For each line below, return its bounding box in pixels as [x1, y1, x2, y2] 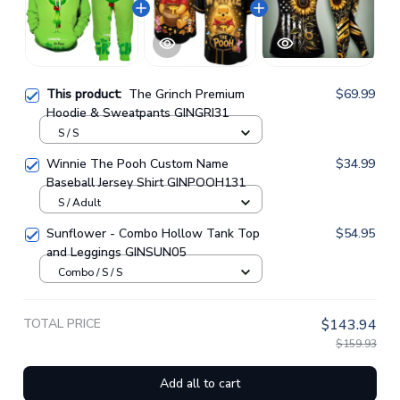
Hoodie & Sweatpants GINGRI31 [46, 104, 229, 121]
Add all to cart [160, 375, 240, 392]
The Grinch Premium [129, 86, 245, 103]
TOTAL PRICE [23, 315, 101, 332]
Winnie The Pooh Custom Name [46, 155, 229, 172]
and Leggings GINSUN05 [46, 244, 186, 261]
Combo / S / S [58, 264, 122, 279]
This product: [46, 86, 129, 103]
